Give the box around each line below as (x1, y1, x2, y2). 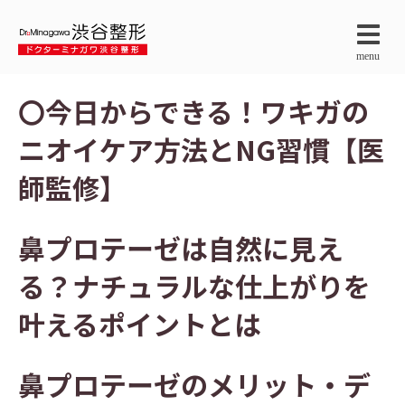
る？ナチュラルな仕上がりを (18, 266, 371, 306)
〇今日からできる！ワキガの (18, 91, 369, 131)
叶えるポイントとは (18, 304, 261, 344)
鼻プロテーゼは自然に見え (18, 228, 344, 268)
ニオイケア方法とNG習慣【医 (18, 129, 384, 169)
